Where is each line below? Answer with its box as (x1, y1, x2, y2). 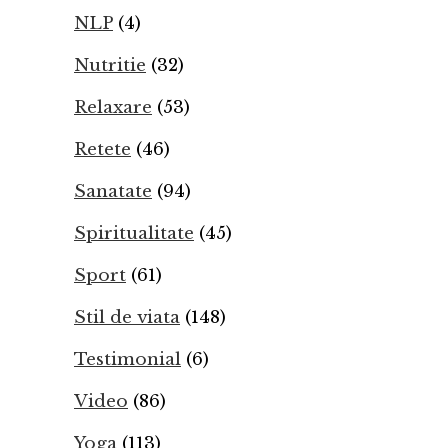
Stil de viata (74, 307, 180, 328)
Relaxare (74, 97, 152, 118)
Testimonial (74, 349, 181, 370)
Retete (74, 139, 131, 160)
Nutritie (74, 55, 146, 76)
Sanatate (74, 181, 152, 202)
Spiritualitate (74, 223, 194, 244)
